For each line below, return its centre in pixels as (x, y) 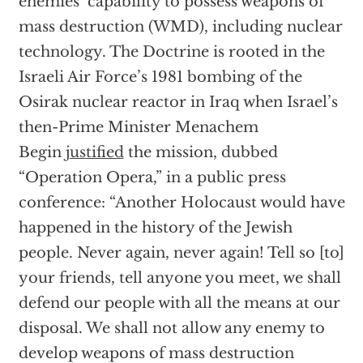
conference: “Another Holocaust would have (181, 203)
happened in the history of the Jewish (155, 228)
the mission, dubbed (201, 153)
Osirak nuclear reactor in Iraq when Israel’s (178, 102)
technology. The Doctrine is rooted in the (171, 52)
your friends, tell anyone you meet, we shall (179, 278)
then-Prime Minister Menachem (138, 128)
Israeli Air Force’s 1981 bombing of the (160, 77)
